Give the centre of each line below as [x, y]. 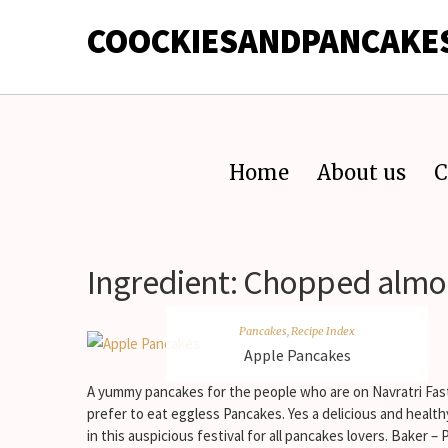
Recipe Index [323, 330]
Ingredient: [165, 282]
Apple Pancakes [297, 354]
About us [361, 172]
